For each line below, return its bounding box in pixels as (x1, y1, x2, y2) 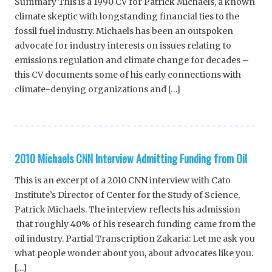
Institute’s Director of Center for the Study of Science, (15, 189, 240, 201)
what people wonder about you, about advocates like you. (15, 248, 253, 259)
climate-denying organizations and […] (15, 84, 180, 95)
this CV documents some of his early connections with (15, 69, 241, 81)
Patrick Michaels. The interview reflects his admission (15, 204, 240, 216)
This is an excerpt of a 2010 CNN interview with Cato (15, 175, 231, 186)
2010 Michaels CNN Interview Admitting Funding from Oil (15, 151, 247, 167)
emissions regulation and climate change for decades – (15, 55, 249, 66)
